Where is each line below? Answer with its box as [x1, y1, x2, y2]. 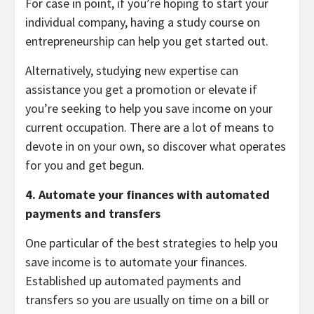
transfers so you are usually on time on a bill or [25, 292, 269, 308]
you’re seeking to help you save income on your [25, 100, 273, 117]
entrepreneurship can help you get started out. [25, 33, 268, 50]
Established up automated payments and [25, 273, 241, 289]
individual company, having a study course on [25, 14, 260, 31]
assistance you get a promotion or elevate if [25, 81, 257, 98]
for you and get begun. [25, 157, 144, 174]
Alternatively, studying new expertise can [25, 62, 238, 79]
